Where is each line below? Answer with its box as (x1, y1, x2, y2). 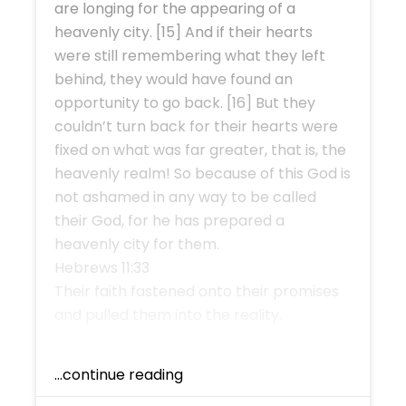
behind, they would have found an (54, 68, 293, 90)
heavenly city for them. (54, 233, 219, 255)
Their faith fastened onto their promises (54, 280, 339, 302)
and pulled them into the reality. (54, 304, 282, 325)
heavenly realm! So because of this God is (54, 162, 351, 184)
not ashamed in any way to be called (54, 186, 316, 208)
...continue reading (54, 363, 183, 385)
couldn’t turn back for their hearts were (54, 115, 338, 137)
